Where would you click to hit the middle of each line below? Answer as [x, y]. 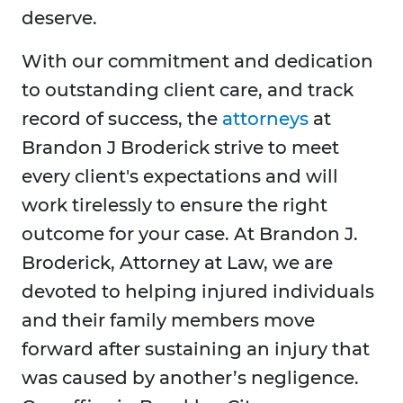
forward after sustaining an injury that [196, 349]
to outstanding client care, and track [188, 90]
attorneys [265, 119]
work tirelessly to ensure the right [175, 206]
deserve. [59, 18]
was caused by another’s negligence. [190, 378]
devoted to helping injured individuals [198, 292]
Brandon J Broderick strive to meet [180, 148]
